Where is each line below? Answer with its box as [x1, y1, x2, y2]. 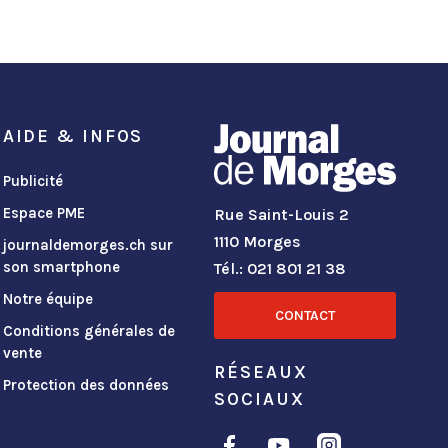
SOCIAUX [214, 388, 305, 411]
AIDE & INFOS [2, 125, 144, 148]
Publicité [2, 172, 63, 191]
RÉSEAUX [214, 361, 308, 384]
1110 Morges [214, 232, 302, 252]
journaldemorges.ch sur [2, 236, 173, 255]
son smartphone [2, 258, 120, 277]
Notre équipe [2, 290, 93, 309]
